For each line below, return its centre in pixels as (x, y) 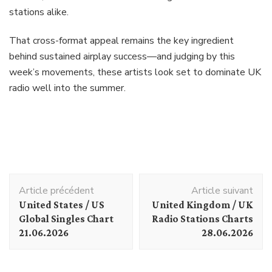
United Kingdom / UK (202, 205)
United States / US (62, 205)
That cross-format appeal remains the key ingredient (121, 41)
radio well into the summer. (67, 88)
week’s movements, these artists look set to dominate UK (135, 73)
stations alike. (39, 12)
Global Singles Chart (66, 219)
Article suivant (222, 191)
